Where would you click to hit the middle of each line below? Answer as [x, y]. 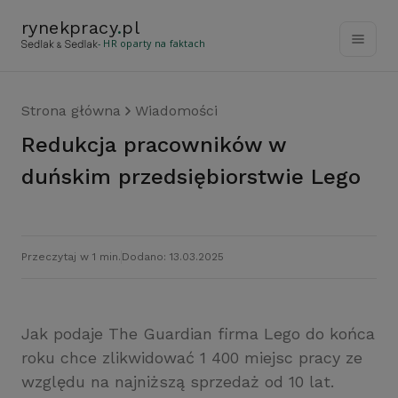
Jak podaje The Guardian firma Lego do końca [198, 334]
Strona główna [71, 111]
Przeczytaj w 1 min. [71, 257]
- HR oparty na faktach [152, 44]
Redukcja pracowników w [28, 145]
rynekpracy [70, 28]
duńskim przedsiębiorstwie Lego [191, 177]
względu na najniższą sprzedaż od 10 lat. [178, 382]
